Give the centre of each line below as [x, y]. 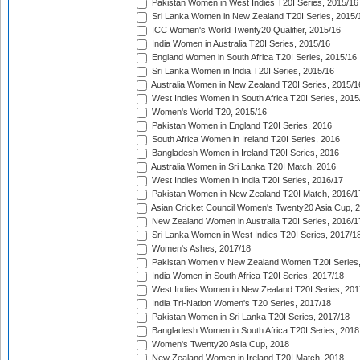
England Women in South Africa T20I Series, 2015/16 [253, 57]
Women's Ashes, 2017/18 [200, 249]
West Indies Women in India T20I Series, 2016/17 [246, 180]
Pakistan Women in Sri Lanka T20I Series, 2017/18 [250, 317]
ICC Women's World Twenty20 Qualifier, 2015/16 [245, 30]
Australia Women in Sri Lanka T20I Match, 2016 [243, 167]
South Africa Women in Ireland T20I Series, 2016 [245, 139]
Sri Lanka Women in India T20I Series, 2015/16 [242, 71]
